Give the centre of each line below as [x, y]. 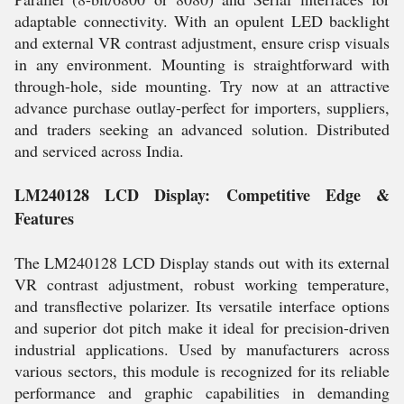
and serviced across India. [99, 151]
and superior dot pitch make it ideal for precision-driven [202, 327]
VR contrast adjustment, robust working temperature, [202, 284]
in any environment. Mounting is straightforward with [202, 64]
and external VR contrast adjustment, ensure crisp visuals [202, 42]
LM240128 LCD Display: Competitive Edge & [202, 195]
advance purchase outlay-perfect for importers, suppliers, [202, 107]
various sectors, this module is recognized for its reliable [202, 371]
